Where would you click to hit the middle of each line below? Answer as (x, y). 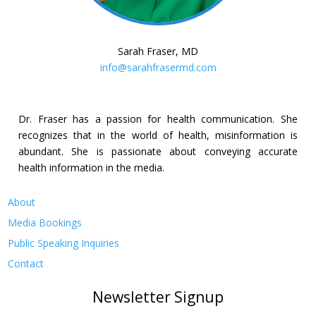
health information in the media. (92, 167)
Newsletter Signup (158, 297)
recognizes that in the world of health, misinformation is (158, 135)
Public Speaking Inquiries (64, 243)
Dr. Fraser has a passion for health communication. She (158, 119)
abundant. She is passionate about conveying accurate (158, 151)
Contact (26, 263)
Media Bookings (45, 222)
